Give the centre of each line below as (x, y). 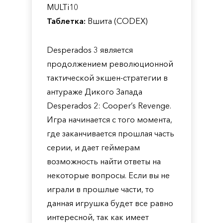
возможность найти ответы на (104, 161)
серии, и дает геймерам (93, 147)
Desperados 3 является (90, 50)
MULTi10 (62, 7)
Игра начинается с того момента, (110, 119)
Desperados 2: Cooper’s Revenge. (109, 106)
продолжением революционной (110, 64)
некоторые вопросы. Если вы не (108, 175)
